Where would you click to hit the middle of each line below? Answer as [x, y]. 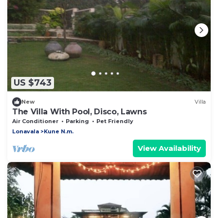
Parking [77, 121]
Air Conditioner [35, 121]
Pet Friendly [115, 121]
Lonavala [26, 131]
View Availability [169, 148]
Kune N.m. [59, 131]
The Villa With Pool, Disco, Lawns [80, 111]
